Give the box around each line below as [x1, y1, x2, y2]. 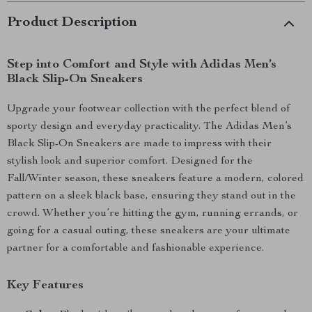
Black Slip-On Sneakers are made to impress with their [7, 139, 272, 150]
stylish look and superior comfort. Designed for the [7, 156, 253, 167]
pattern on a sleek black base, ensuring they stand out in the [7, 191, 296, 202]
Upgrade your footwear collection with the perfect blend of [7, 104, 290, 115]
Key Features [7, 279, 84, 292]
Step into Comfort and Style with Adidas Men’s [7, 58, 276, 71]
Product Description [7, 16, 137, 30]
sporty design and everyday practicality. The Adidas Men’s [7, 121, 292, 132]
